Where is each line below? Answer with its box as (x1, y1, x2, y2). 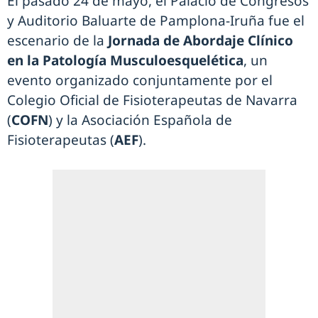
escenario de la (7, 31, 108, 50)
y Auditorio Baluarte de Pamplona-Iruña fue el (7, 11, 305, 31)
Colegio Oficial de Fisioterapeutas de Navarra (7, 91, 297, 110)
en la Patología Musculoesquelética (7, 51, 243, 70)
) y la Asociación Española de (48, 111, 232, 130)
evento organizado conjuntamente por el (7, 71, 273, 90)
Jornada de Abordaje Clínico (108, 31, 293, 50)
